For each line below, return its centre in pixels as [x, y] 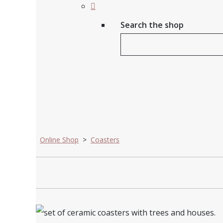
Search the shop [152, 25]
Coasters [105, 140]
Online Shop [59, 140]
